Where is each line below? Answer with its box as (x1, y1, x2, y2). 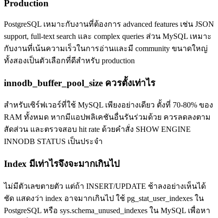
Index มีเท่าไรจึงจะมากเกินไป (4, 158, 120, 169)
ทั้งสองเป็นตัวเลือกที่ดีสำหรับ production (4, 56, 135, 65)
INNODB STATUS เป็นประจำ (4, 137, 103, 146)
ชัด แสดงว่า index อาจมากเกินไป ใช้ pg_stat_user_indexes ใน (4, 194, 204, 202)
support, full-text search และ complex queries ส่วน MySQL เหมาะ (4, 32, 212, 40)
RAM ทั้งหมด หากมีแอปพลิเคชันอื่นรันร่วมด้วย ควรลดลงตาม (4, 113, 211, 122)
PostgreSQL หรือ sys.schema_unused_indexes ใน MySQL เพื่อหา (4, 206, 210, 215)
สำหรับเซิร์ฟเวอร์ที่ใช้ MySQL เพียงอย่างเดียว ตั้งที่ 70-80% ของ (4, 101, 213, 109)
